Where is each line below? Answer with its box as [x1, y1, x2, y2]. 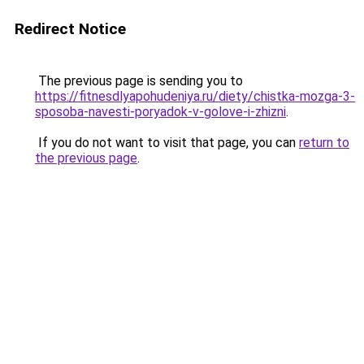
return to [299, 135, 349, 150]
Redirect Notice [15, 19, 126, 38]
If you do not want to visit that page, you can [35, 135, 299, 150]
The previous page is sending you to [35, 73, 243, 89]
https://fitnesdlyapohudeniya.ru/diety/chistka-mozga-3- [35, 89, 355, 104]
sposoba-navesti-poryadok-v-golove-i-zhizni [35, 104, 286, 119]
